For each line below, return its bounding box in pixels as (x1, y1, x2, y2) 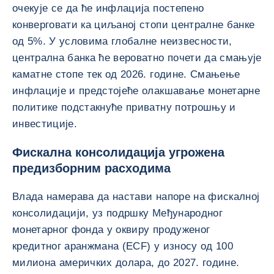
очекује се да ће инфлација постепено (12, 2, 204, 14)
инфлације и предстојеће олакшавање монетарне (12, 85, 260, 97)
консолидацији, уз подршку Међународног (12, 207, 223, 219)
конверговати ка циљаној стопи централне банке (12, 19, 255, 31)
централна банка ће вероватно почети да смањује (12, 52, 262, 64)
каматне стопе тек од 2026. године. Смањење (12, 68, 240, 80)
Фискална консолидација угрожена (12, 146, 224, 159)
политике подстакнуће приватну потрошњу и (12, 102, 236, 113)
